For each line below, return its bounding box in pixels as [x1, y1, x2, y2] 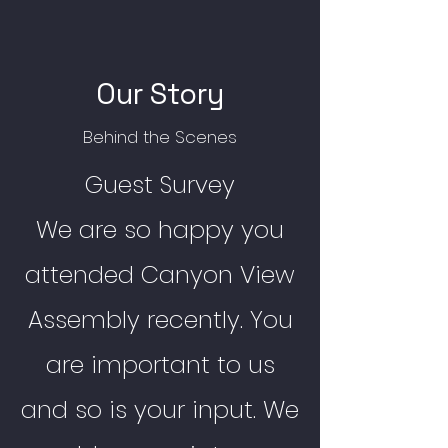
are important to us [45, 348, 275, 381]
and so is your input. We [21, 393, 299, 426]
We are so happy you [36, 213, 284, 246]
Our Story [96, 75, 224, 112]
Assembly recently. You [27, 303, 293, 336]
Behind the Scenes [83, 125, 237, 149]
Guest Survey [85, 168, 235, 201]
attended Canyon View [25, 258, 295, 291]
